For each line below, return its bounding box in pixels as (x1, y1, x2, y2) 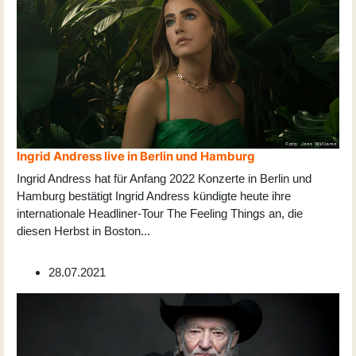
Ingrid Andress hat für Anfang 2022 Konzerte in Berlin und (17, 172, 311, 186)
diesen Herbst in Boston (17, 224, 141, 238)
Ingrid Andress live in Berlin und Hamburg (17, 149, 255, 164)
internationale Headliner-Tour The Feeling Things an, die (17, 207, 303, 221)
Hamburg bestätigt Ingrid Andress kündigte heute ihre (17, 189, 291, 203)
